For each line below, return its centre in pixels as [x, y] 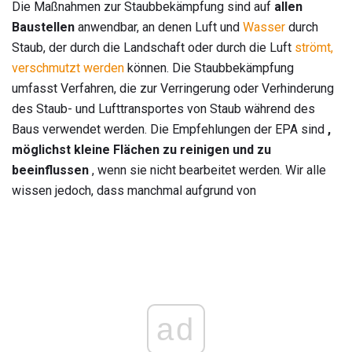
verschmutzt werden [68, 68]
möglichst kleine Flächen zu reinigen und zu [141, 150]
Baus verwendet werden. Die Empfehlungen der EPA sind [170, 130]
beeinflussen [50, 170]
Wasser [264, 27]
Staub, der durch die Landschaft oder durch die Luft [153, 48]
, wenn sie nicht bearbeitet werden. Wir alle [207, 170]
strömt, [314, 48]
